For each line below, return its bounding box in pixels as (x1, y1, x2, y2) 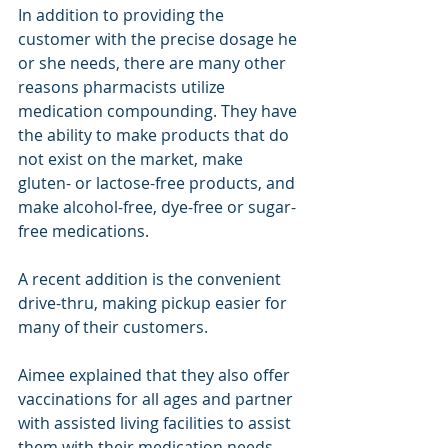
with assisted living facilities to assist (18, 412, 295, 434)
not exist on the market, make (18, 148, 247, 170)
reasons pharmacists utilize (18, 76, 229, 98)
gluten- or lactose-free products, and (18, 172, 299, 194)
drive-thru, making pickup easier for (18, 292, 291, 314)
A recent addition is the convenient (18, 268, 285, 290)
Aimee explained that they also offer (18, 364, 294, 386)
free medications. (18, 220, 149, 242)
